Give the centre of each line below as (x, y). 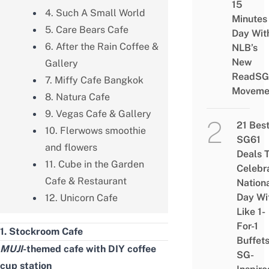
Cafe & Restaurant (86, 181)
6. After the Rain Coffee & (101, 46)
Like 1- (251, 212)
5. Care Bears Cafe (86, 29)
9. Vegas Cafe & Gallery (98, 113)
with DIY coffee (121, 249)
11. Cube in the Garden (94, 164)
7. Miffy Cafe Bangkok (94, 80)
